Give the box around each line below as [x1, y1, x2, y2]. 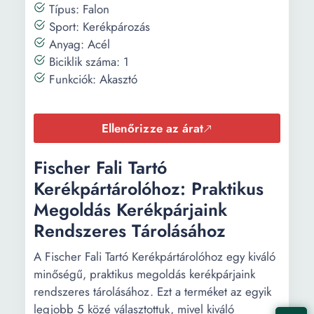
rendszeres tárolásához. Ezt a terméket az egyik [34, 283, 271, 300]
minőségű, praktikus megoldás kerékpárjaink [34, 266, 255, 282]
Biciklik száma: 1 [46, 53, 129, 70]
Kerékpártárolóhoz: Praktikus [34, 176, 264, 201]
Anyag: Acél [46, 36, 110, 53]
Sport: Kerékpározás [46, 18, 150, 35]
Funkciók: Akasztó [46, 71, 137, 88]
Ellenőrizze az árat [102, 120, 203, 137]
